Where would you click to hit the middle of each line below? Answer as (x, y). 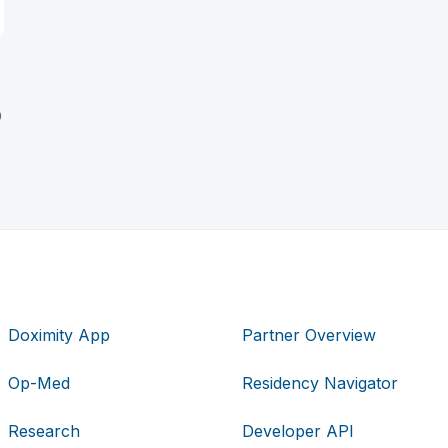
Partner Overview (308, 334)
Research (44, 430)
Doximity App (59, 334)
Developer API (297, 430)
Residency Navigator (319, 382)
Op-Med (39, 382)
